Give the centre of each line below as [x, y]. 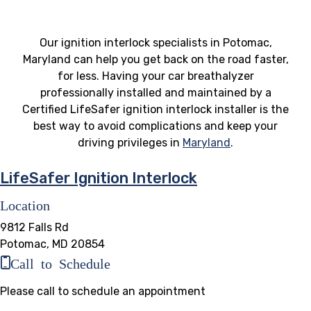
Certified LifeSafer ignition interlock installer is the [155, 109]
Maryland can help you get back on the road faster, [155, 59]
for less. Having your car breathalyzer [155, 76]
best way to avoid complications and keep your [155, 126]
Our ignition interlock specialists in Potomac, [155, 42]
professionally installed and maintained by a [155, 92]
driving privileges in [130, 142]
